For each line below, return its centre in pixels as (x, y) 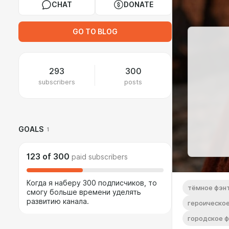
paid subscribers (100, 157)
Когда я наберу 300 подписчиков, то (92, 183)
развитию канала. (58, 201)
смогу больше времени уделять (84, 192)
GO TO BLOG (95, 32)
